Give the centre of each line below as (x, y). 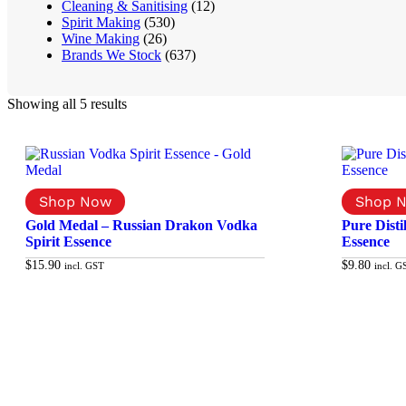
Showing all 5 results (67, 103)
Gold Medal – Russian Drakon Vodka (141, 225)
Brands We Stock (111, 54)
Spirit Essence (68, 241)
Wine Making (101, 38)
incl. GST (84, 265)
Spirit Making (101, 22)
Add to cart (152, 300)
